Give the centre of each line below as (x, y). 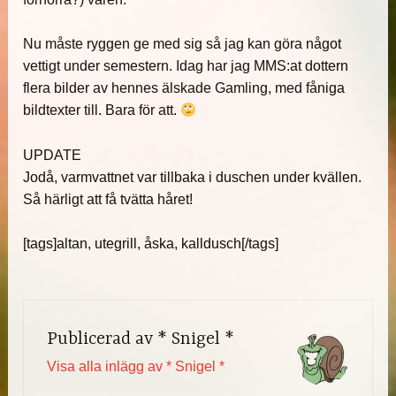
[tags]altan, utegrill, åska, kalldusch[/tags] (151, 244)
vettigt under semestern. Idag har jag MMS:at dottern (186, 66)
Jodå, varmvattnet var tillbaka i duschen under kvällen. (193, 177)
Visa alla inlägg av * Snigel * (135, 367)
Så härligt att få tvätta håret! (108, 199)
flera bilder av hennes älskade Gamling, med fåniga (184, 88)
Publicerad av (102, 339)
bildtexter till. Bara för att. (102, 110)
